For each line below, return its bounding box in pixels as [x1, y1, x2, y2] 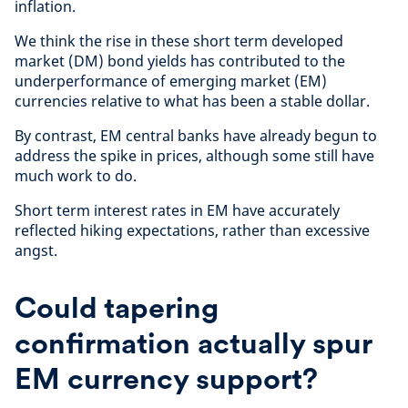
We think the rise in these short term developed [15, 31, 343, 52]
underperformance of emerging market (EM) [15, 71, 327, 92]
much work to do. [15, 166, 137, 187]
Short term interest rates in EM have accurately [15, 200, 340, 221]
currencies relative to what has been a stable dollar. [15, 91, 370, 112]
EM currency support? [15, 361, 318, 397]
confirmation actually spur [15, 325, 372, 362]
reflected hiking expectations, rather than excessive [15, 220, 370, 241]
